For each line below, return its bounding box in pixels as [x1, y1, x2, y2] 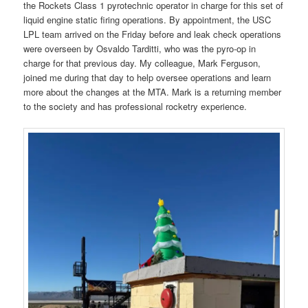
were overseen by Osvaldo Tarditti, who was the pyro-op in [23, 41, 256, 55]
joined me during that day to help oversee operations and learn [23, 70, 272, 84]
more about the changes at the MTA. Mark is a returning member [23, 85, 282, 98]
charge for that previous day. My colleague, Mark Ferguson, [23, 56, 261, 69]
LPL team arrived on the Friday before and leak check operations [23, 27, 282, 41]
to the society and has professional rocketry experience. [23, 99, 247, 113]
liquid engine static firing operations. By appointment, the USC [23, 12, 272, 26]
